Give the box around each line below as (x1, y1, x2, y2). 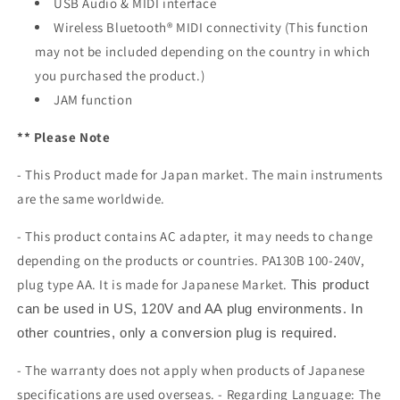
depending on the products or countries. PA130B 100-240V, (17, 251, 365, 269)
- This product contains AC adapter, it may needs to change (17, 227, 373, 245)
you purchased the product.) (35, 66, 205, 84)
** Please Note (17, 128, 111, 146)
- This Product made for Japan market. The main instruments (17, 165, 383, 183)
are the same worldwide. (17, 189, 165, 207)
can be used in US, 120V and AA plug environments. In (17, 300, 363, 316)
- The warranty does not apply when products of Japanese (17, 361, 366, 379)
